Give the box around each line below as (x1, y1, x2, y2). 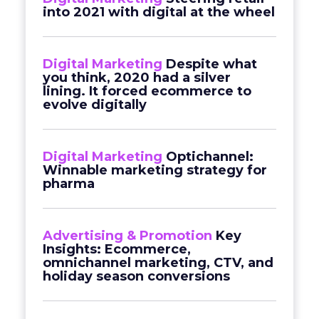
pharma (43, 176, 95, 192)
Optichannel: (166, 149, 253, 164)
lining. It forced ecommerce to (43, 83, 251, 99)
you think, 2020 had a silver (43, 70, 231, 85)
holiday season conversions (43, 268, 230, 284)
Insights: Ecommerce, (43, 241, 191, 257)
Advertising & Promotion (43, 228, 212, 244)
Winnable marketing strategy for (43, 162, 267, 178)
